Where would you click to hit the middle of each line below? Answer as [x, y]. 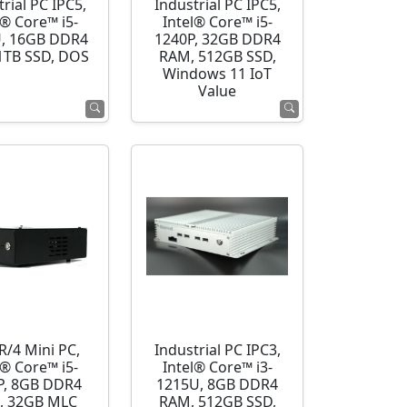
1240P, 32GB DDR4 [217, 40]
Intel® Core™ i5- [217, 22]
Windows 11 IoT [218, 74]
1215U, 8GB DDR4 [218, 385]
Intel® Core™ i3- [217, 367]
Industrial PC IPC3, [217, 350]
